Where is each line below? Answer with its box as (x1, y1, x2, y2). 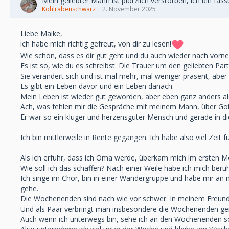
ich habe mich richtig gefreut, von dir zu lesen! (20, 39, 171, 49)
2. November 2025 (102, 5, 156, 13)
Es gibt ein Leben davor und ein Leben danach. (20, 81, 174, 91)
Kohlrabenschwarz (42, 5, 96, 13)
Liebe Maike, (20, 29, 62, 38)
